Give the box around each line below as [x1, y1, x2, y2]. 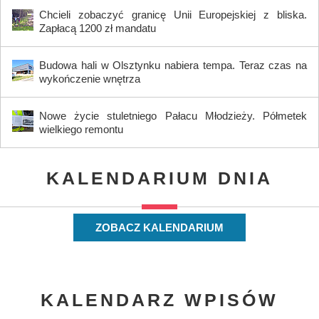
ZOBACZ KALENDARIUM [95, 221, 224, 234]
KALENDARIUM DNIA [46, 168, 273, 189]
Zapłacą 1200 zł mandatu [39, 22, 156, 35]
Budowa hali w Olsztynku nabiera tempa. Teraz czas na [39, 59, 307, 72]
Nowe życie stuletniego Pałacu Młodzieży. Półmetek [39, 110, 307, 122]
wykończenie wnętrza [39, 73, 140, 85]
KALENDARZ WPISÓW [41, 290, 278, 310]
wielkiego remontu [39, 123, 123, 136]
